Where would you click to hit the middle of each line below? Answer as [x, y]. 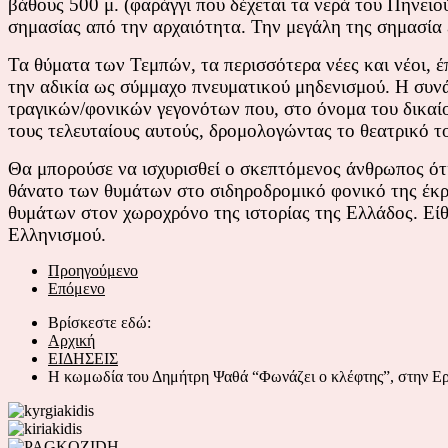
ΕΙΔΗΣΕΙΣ [83, 358]
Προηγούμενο [93, 270]
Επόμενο [76, 288]
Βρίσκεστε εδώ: [103, 322]
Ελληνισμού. [57, 234]
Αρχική [71, 340]
